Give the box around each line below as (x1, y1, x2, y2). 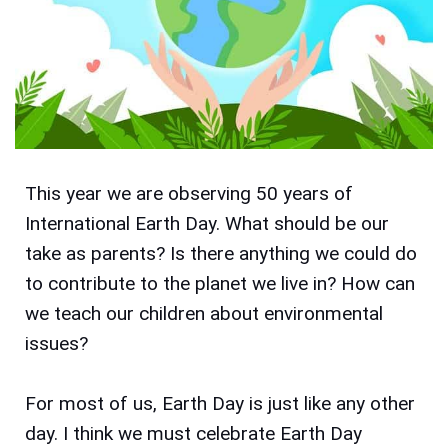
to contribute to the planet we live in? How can (25, 271, 415, 295)
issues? (25, 331, 88, 355)
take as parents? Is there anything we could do (25, 241, 417, 265)
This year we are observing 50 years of (25, 181, 353, 205)
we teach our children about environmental (25, 301, 383, 325)
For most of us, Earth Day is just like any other (25, 391, 415, 415)
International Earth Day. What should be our (25, 211, 389, 235)
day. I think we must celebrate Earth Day (25, 421, 362, 445)
